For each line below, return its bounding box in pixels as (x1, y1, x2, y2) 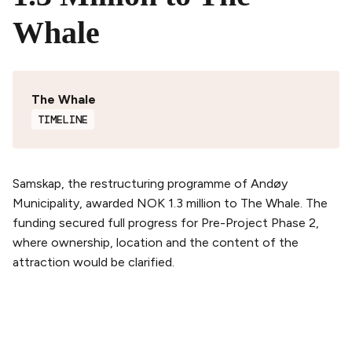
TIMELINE (38, 112, 88, 126)
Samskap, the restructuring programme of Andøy (13, 175, 288, 191)
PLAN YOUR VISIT (13, 324, 116, 339)
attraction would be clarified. (13, 254, 174, 269)
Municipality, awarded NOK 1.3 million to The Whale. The (13, 195, 328, 211)
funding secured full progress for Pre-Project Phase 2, (13, 214, 319, 230)
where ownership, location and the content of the (13, 234, 299, 250)
